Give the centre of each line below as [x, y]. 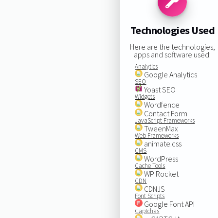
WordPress [161, 158]
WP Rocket [161, 173]
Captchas [147, 211]
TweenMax [161, 128]
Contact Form [165, 113]
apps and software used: [173, 54]
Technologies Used [173, 30]
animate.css [162, 143]
